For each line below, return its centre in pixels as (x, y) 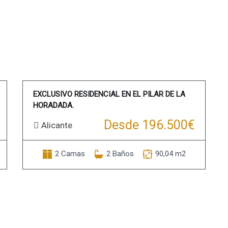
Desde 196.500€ (149, 125)
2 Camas (70, 154)
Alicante (57, 125)
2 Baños (120, 154)
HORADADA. (53, 105)
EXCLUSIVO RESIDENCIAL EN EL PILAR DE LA (109, 94)
